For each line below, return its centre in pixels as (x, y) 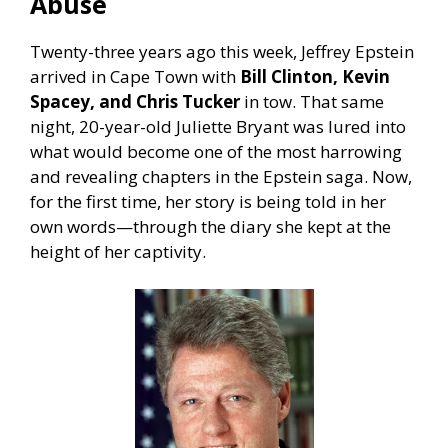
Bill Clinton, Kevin (315, 76)
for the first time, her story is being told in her (208, 201)
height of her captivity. (118, 251)
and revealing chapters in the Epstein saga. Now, (221, 176)
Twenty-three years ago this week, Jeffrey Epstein (222, 51)
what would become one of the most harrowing (216, 151)
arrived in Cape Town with (135, 76)
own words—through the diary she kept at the (210, 226)
